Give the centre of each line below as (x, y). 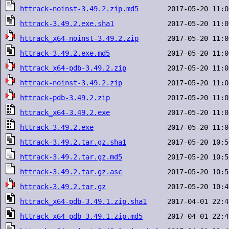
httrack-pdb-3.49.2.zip (65, 98)
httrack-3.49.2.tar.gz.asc (71, 172)
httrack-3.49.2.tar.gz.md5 (71, 157)
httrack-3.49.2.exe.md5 (65, 53)
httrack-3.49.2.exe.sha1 (67, 24)
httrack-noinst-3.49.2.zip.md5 (79, 9)
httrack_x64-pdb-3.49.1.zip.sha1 (83, 201)
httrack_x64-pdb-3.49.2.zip (73, 68)
